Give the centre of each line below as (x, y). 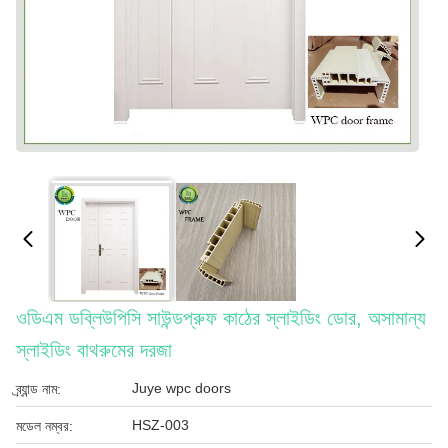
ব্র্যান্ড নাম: (38, 389)
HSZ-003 (160, 425)
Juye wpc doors (181, 388)
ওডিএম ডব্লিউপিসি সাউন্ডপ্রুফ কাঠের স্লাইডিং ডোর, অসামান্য (221, 318)
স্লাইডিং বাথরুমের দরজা (94, 350)
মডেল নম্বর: (44, 426)
